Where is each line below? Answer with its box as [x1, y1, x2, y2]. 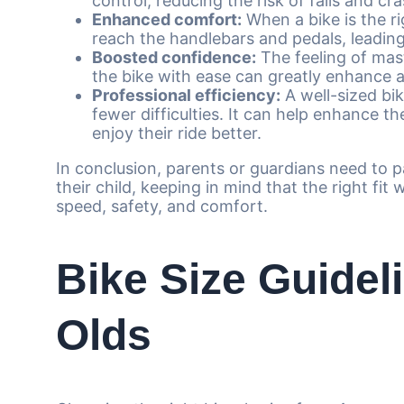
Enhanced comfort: [92, 9, 242, 29]
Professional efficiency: [92, 85, 280, 105]
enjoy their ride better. [92, 123, 262, 142]
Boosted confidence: [92, 47, 256, 67]
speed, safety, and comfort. [56, 196, 268, 216]
